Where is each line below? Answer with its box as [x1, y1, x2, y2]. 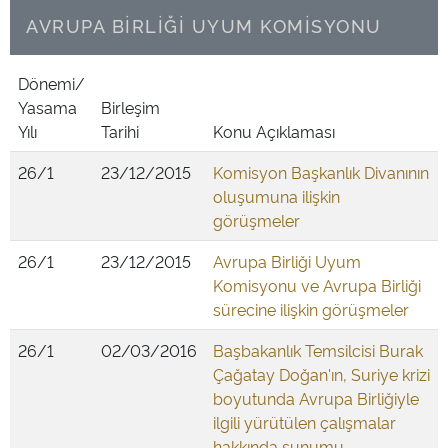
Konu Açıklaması [213, 120, 335, 142]
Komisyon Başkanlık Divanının [213, 161, 429, 183]
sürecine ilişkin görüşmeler [213, 298, 409, 320]
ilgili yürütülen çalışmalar [213, 411, 396, 433]
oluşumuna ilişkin [213, 185, 340, 207]
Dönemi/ [18, 72, 85, 94]
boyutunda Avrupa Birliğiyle [213, 387, 419, 409]
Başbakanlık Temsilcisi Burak [213, 339, 423, 361]
